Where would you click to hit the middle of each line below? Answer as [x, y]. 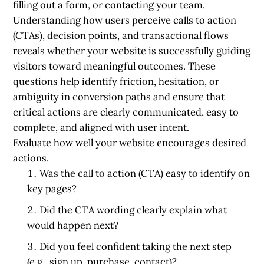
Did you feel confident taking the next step [136, 246]
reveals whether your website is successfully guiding [132, 50]
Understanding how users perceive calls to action [125, 20]
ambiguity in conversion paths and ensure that [119, 96]
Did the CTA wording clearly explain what [133, 209]
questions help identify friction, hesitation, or [116, 81]
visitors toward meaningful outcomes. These [115, 66]
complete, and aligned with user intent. [101, 127]
